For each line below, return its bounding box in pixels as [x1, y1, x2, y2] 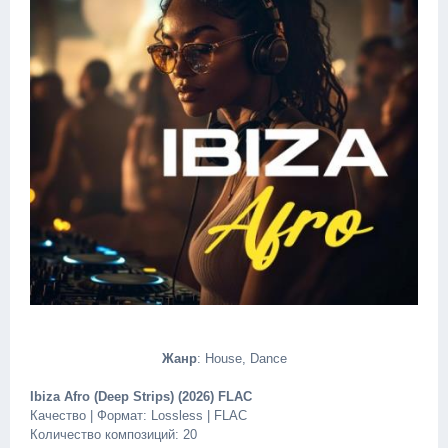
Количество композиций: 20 [30, 427, 197, 442]
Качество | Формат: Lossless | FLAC [30, 408, 247, 423]
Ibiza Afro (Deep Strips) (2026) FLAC [30, 389, 252, 404]
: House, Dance [196, 351, 287, 366]
